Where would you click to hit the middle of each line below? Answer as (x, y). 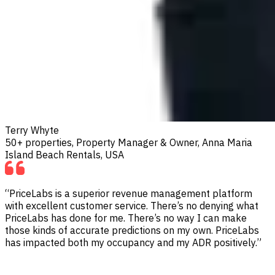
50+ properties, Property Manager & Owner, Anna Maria (129, 142)
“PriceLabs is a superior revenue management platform (129, 193)
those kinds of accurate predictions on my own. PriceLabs (132, 230)
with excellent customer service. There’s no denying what (132, 205)
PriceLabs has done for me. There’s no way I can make (126, 218)
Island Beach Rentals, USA (64, 154)
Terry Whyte (32, 130)
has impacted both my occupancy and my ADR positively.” (133, 242)
